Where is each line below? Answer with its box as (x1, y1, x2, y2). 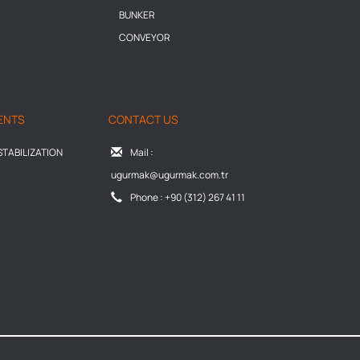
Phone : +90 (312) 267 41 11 (129, 190, 245, 205)
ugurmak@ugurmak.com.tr (110, 168, 228, 182)
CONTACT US (108, 112, 178, 128)
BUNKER (118, 8, 155, 22)
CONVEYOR (118, 31, 170, 45)
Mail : (129, 145, 153, 160)
